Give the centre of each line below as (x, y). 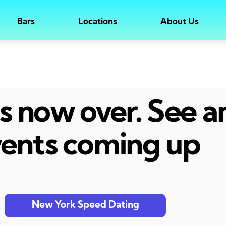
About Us (179, 22)
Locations (97, 22)
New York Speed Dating (85, 206)
